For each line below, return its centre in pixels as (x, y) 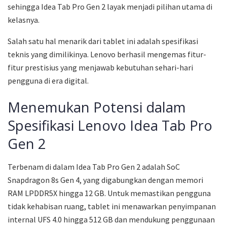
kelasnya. (24, 20)
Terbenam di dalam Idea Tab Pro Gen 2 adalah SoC (94, 166)
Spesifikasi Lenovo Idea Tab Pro (110, 126)
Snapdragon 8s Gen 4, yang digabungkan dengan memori (105, 180)
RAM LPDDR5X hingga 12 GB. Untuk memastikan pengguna (109, 193)
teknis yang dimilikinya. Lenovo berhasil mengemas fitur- (107, 54)
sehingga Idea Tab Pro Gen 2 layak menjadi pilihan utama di (110, 6)
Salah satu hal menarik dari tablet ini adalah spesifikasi (103, 41)
